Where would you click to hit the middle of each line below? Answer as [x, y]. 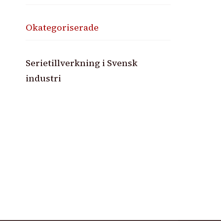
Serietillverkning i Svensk [82, 63]
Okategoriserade [62, 27]
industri [44, 78]
